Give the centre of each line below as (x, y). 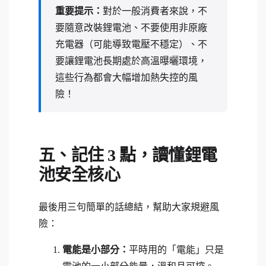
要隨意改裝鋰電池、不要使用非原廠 (131, 27)
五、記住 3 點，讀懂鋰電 (128, 155)
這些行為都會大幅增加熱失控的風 (126, 77)
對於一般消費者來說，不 (155, 11)
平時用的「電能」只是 (176, 249)
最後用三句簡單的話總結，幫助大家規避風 (129, 207)
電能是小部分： (96, 249)
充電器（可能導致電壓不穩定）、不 (131, 44)
